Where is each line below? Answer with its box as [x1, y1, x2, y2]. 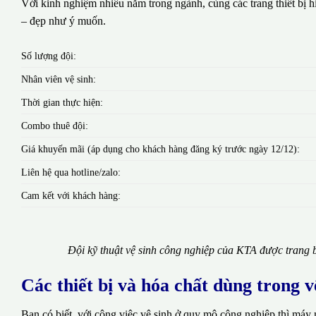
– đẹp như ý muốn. [21, 14, 106, 27]
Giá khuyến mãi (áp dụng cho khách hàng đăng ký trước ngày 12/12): [21, 142, 300, 154]
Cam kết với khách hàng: [21, 189, 121, 201]
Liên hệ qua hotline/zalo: [21, 166, 121, 178]
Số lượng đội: [21, 49, 76, 61]
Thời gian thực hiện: [21, 96, 103, 108]
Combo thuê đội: [21, 119, 88, 131]
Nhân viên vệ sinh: [21, 73, 96, 85]
